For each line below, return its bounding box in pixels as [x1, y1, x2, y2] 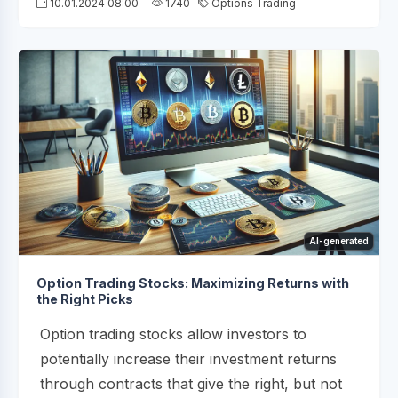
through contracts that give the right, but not [40, 375, 342, 394]
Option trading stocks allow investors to [40, 325, 306, 344]
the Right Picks [36, 291, 133, 307]
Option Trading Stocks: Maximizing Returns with [36, 275, 349, 291]
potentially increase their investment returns [40, 350, 337, 369]
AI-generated [309, 235, 369, 247]
